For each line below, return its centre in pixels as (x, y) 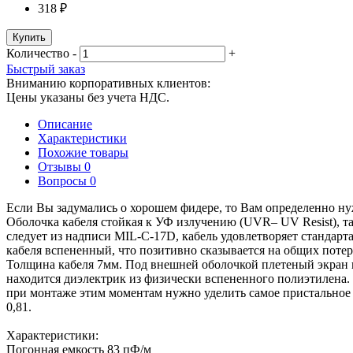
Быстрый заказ (46, 69)
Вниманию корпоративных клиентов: (108, 84)
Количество (38, 54)
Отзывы (61, 167)
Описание (65, 124)
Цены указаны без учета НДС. (88, 98)
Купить (29, 38)
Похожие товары (83, 153)
